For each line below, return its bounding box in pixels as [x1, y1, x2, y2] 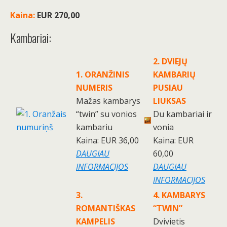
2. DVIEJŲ [153, 56, 187, 67]
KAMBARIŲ [153, 69, 196, 81]
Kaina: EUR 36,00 [76, 135, 139, 146]
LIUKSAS [153, 95, 186, 107]
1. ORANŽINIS [76, 69, 129, 81]
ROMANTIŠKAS [76, 203, 135, 214]
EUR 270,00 [35, 10, 80, 21]
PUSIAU [153, 82, 183, 94]
